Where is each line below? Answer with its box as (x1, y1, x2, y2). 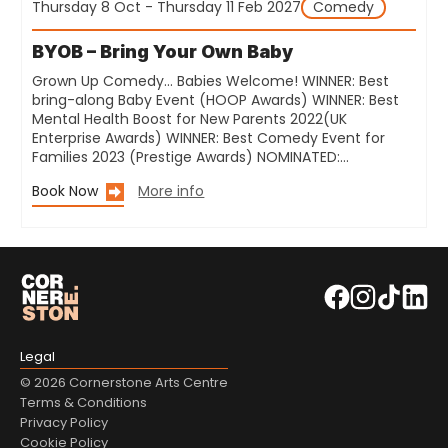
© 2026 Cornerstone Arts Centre (20, 373, 228, 393)
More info (138, 181, 205, 202)
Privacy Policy (20, 413, 108, 433)
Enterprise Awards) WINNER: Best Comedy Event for (32, 128, 386, 149)
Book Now (32, 181, 99, 202)
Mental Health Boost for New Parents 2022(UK (32, 109, 348, 130)
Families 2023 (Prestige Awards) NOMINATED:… (32, 147, 350, 168)
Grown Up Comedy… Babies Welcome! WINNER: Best (32, 71, 390, 92)
